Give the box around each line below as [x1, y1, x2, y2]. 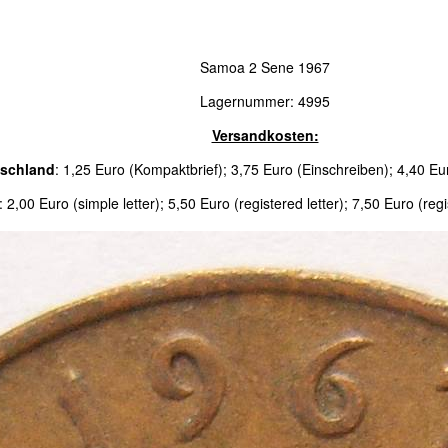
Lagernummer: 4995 [200, 91, 330, 111]
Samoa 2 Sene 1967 [200, 57, 330, 77]
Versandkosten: [211, 125, 319, 145]
